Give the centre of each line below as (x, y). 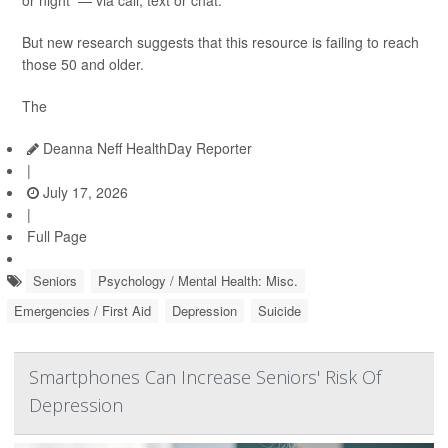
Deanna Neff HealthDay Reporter (145, 148)
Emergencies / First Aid (82, 311)
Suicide (279, 311)
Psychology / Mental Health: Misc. (198, 281)
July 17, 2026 (83, 192)
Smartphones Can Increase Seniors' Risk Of (205, 377)
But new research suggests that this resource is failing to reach (220, 42)
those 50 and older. (83, 64)
